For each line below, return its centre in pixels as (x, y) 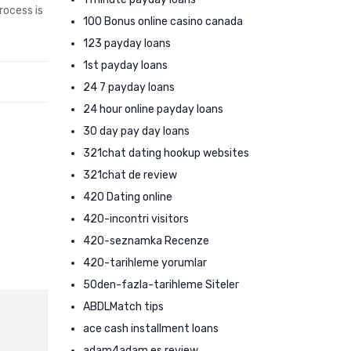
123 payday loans (127, 43)
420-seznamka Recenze (146, 241)
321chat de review (130, 175)
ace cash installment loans (151, 329)
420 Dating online (128, 197)
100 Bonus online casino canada (163, 22)
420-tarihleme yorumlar (145, 263)
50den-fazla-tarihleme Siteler (161, 285)
